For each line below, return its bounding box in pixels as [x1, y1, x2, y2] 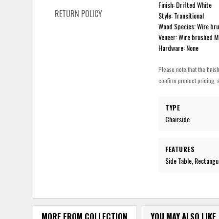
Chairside [165, 113, 190, 124]
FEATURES [165, 144, 195, 154]
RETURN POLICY [55, 7, 103, 20]
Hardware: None [158, 42, 199, 53]
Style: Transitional [158, 10, 204, 21]
